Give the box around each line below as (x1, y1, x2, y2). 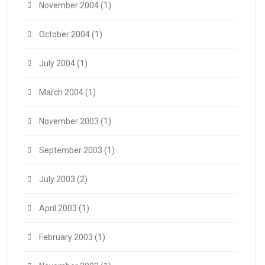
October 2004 (39, 30, 90, 39)
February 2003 (39, 232, 93, 242)
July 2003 (39, 174, 75, 184)
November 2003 (39, 117, 99, 126)
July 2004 (39, 59, 75, 68)
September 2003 (39, 146, 102, 155)
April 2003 (39, 203, 77, 213)
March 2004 (39, 88, 83, 97)
